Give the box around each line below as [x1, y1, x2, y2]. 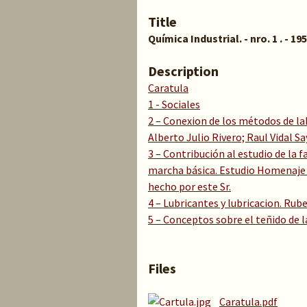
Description [148, 62, 219, 79]
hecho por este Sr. [148, 180, 231, 193]
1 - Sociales [148, 97, 200, 111]
